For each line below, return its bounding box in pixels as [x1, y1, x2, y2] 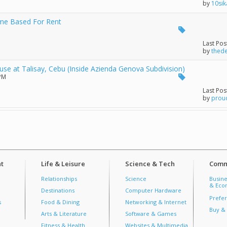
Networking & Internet [125, 198, 186, 206]
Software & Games [125, 209, 176, 217]
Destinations [41, 186, 74, 194]
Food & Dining [41, 198, 80, 206]
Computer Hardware [125, 186, 181, 194]
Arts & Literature [41, 209, 87, 217]
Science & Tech [125, 159, 175, 168]
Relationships [41, 174, 77, 182]
